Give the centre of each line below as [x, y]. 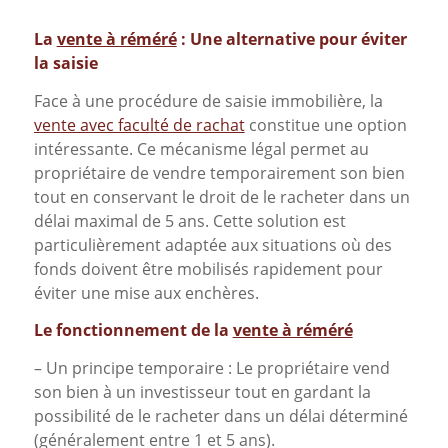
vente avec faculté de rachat [139, 124]
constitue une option [325, 124]
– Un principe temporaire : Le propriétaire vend [211, 367]
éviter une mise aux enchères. [146, 292]
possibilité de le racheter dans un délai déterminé [220, 415]
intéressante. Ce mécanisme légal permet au [201, 148]
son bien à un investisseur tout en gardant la [202, 391]
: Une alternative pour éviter [291, 38]
